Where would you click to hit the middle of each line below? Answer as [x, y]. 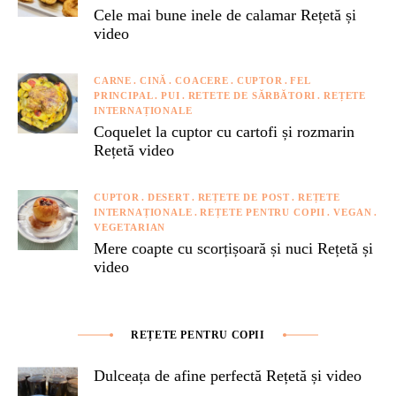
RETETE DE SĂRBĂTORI [252, 95]
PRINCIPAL [124, 95]
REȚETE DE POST [244, 197]
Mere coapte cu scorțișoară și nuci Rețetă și [233, 248]
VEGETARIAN [130, 227]
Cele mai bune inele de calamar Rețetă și [225, 15]
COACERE [202, 80]
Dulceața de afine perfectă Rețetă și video [228, 375]
